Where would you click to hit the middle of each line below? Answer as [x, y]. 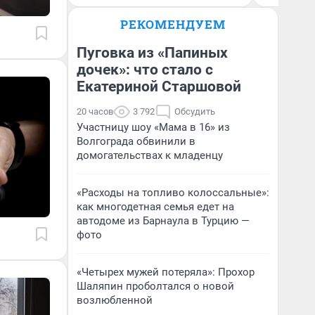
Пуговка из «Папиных [152, 53]
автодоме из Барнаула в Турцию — [163, 221]
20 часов [95, 111]
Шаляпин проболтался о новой [155, 286]
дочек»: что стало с [145, 70]
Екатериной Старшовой [159, 86]
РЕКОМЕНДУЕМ [173, 24]
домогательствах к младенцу [150, 155]
